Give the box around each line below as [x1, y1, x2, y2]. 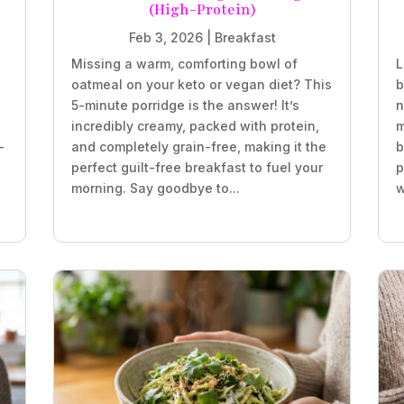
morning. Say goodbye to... [70, 180, 240, 197]
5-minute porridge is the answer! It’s [70, 97, 299, 114]
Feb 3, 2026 [128, 30, 203, 46]
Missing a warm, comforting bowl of [70, 56, 298, 72]
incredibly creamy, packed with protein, [70, 118, 319, 134]
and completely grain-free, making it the [70, 139, 326, 155]
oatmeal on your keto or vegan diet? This [70, 77, 332, 93]
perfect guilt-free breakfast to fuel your [70, 160, 323, 176]
